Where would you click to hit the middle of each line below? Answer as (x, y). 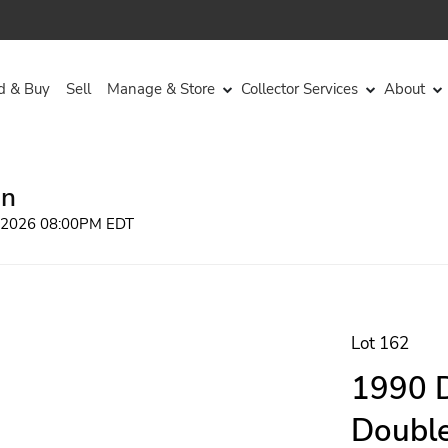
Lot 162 (380, 343)
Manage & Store (161, 88)
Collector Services (299, 88)
